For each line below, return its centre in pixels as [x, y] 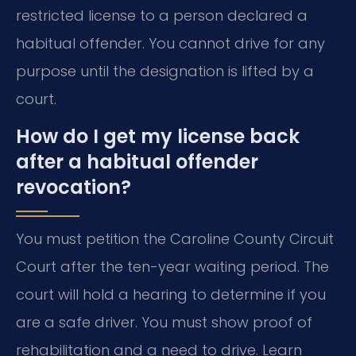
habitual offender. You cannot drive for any [170, 43]
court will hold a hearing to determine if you [171, 295]
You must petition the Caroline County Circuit [175, 239]
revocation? [74, 188]
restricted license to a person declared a [162, 15]
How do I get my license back [158, 137]
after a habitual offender [137, 162]
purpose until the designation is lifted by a [165, 71]
